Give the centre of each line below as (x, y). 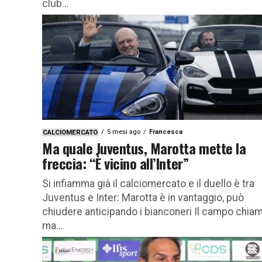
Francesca (166, 132)
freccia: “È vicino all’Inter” (116, 163)
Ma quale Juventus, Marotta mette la (144, 148)
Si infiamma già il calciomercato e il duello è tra (148, 183)
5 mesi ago (124, 132)
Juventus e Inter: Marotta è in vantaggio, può (143, 197)
